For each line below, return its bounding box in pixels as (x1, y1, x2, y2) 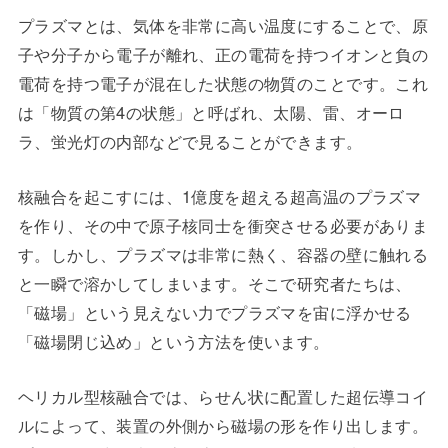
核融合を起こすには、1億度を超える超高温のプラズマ (17, 183, 422, 208)
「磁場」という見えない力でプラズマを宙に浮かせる (17, 299, 412, 324)
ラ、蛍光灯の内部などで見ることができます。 (17, 128, 363, 153)
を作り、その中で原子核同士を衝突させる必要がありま (17, 212, 429, 237)
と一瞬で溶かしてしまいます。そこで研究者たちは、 (17, 270, 412, 295)
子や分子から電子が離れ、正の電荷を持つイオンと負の (17, 41, 429, 66)
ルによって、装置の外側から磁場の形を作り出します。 (17, 413, 429, 438)
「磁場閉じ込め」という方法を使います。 (17, 328, 330, 353)
